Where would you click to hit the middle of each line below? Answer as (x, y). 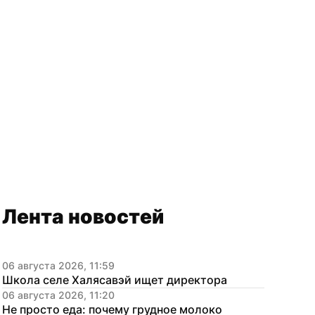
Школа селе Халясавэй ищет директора (115, 280)
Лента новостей (83, 217)
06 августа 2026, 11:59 (58, 265)
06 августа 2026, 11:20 (58, 295)
